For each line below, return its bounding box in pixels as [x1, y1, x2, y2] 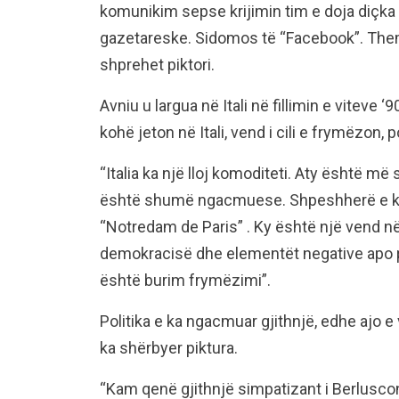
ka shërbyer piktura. [100, 338, 238, 357]
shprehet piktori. [100, 55, 215, 74]
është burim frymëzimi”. [100, 271, 271, 289]
